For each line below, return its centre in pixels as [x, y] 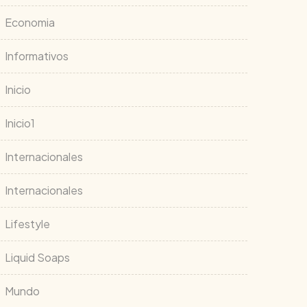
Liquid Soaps [37, 257]
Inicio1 [20, 123]
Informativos [37, 56]
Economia [30, 22]
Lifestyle [27, 224]
